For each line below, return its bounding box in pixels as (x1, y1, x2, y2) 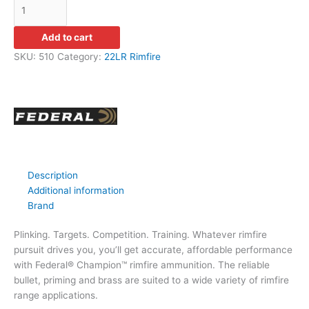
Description (28, 169, 78, 181)
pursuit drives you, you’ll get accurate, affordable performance (14, 244, 292, 256)
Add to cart (41, 31, 92, 43)
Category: (57, 50, 104, 62)
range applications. (14, 290, 98, 301)
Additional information (28, 184, 124, 196)
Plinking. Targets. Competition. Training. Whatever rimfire (14, 229, 267, 241)
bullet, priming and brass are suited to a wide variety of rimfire (14, 275, 289, 286)
